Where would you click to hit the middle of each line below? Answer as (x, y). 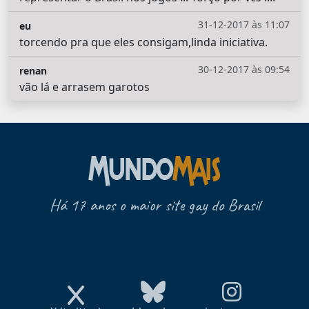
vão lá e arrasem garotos (84, 87)
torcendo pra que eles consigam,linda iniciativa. (143, 42)
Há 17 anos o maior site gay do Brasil (154, 205)
